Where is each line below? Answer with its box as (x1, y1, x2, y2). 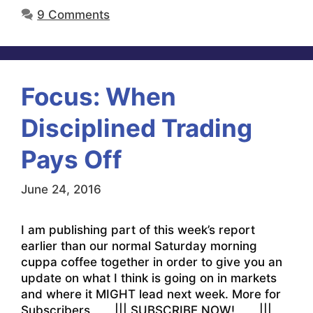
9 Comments (37, 7, 110, 22)
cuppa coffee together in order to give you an (21, 255, 282, 270)
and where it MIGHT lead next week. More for (21, 287, 281, 302)
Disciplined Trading (21, 112, 252, 143)
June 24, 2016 (21, 182, 101, 197)
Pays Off (21, 144, 122, 174)
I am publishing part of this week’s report (21, 223, 255, 238)
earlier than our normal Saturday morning (21, 239, 257, 254)
